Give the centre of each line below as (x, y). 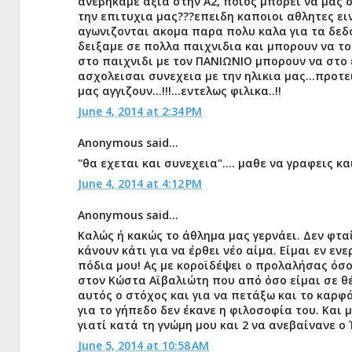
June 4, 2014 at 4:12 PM (140, 183)
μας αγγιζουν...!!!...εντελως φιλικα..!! (180, 91)
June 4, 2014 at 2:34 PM (140, 111)
